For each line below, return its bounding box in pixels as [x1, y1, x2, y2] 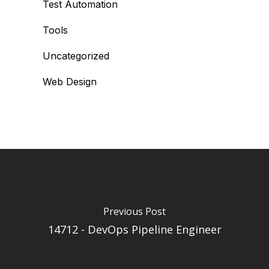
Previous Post [103, 204, 166, 218]
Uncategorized [43, 50, 109, 62]
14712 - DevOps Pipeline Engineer [47, 222, 222, 237]
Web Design [43, 76, 97, 88]
